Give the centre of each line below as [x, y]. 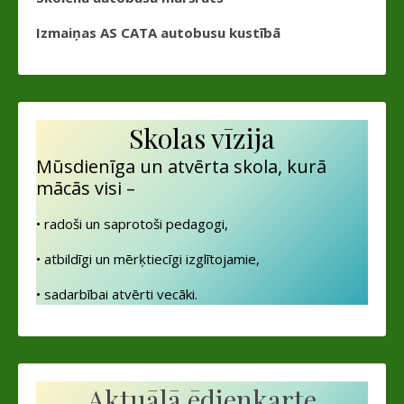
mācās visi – [86, 188]
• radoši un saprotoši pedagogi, [132, 223]
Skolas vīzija [202, 138]
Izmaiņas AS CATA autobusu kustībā [158, 32]
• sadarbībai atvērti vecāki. [117, 294]
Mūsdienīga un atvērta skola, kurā [181, 166]
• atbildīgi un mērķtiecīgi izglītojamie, [148, 258]
